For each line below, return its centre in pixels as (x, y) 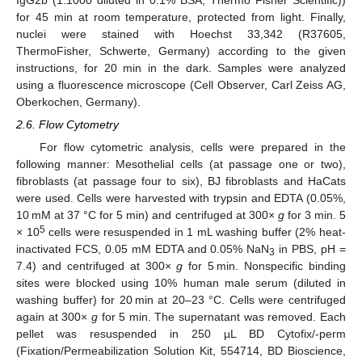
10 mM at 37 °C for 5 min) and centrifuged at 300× (147, 215)
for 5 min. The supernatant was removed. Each (222, 316)
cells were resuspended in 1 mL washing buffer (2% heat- (196, 232)
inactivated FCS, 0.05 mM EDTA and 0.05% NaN (143, 248)
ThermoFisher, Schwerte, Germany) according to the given (181, 51)
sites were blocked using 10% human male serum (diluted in (181, 282)
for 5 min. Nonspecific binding (265, 265)
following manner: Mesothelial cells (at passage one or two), (181, 164)
